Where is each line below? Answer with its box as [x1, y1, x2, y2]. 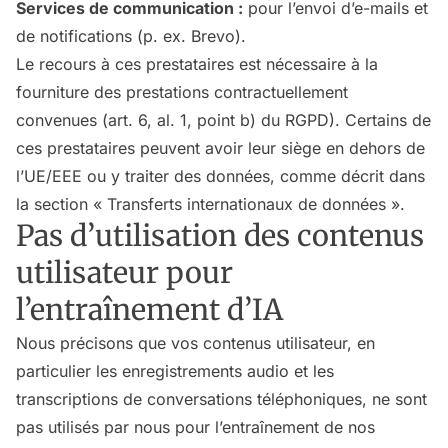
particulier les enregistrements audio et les [16, 361, 334, 381]
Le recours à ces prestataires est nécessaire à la [16, 54, 378, 74]
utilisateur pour [16, 255, 233, 291]
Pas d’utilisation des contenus [16, 218, 424, 254]
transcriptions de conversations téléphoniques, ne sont [16, 389, 427, 409]
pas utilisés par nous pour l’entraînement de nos [16, 417, 375, 437]
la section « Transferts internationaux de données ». [16, 194, 405, 214]
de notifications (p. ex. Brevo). [16, 26, 246, 46]
